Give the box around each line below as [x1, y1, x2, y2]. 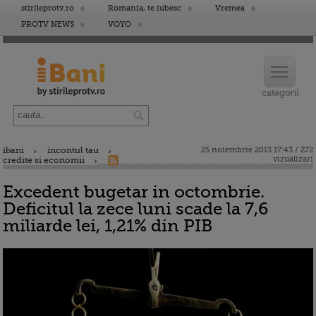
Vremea [215, 4, 245, 13]
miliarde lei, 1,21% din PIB [3, 216, 212, 236]
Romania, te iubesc [108, 4, 181, 13]
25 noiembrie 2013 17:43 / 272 [201, 145, 313, 154]
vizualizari [273, 154, 313, 164]
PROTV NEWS [21, 20, 74, 29]
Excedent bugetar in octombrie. [3, 182, 265, 202]
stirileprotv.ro [21, 4, 74, 13]
